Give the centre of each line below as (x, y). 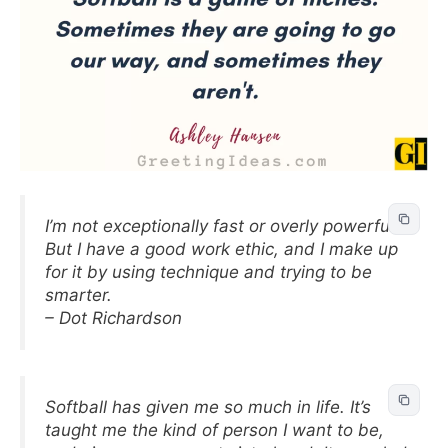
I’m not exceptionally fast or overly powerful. (222, 226)
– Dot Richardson (113, 318)
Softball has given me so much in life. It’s (208, 406)
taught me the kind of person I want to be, (214, 429)
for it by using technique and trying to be (208, 272)
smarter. (78, 295)
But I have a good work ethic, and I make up (221, 249)
